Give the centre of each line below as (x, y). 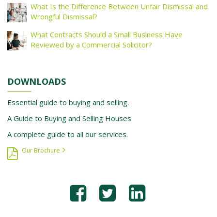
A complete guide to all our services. (68, 134)
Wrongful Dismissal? (64, 16)
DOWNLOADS (37, 81)
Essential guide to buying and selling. (68, 102)
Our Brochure (41, 150)
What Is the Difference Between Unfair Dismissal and (119, 6)
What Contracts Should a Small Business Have (107, 34)
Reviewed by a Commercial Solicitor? (91, 45)
